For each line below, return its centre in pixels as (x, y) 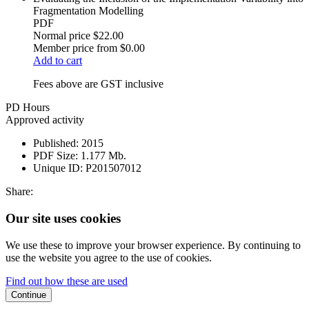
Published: (56, 143)
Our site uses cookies (63, 218)
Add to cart (58, 61)
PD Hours (28, 108)
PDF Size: (56, 156)
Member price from (75, 48)
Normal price (62, 36)
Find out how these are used (67, 281)
